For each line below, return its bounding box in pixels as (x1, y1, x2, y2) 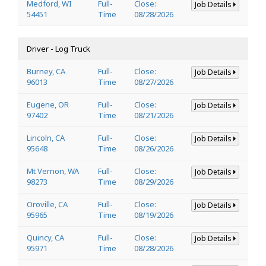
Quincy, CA (27, 232, 64, 243)
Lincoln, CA (27, 132, 65, 143)
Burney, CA (27, 65, 65, 77)
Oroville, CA (27, 198, 68, 210)
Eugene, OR (27, 99, 69, 110)
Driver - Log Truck (27, 43, 90, 54)
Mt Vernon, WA (27, 165, 79, 176)
